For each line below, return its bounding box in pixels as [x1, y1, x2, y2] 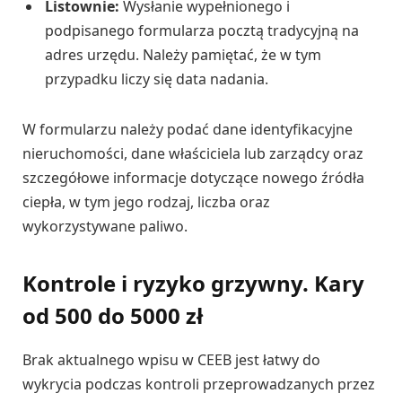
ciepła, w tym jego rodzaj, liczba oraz [22, 192, 270, 213]
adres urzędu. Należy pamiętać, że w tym [45, 45, 321, 66]
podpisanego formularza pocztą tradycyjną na [45, 21, 359, 41]
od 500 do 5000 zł [22, 301, 203, 331]
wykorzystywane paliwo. [22, 216, 188, 237]
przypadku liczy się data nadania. [45, 69, 268, 90]
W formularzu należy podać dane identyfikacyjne [22, 119, 353, 140]
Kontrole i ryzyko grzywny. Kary [22, 268, 364, 299]
